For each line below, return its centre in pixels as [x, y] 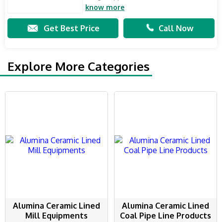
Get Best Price [71, 28]
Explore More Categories [79, 66]
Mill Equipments [56, 216]
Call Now [176, 28]
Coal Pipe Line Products [166, 216]
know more [105, 7]
